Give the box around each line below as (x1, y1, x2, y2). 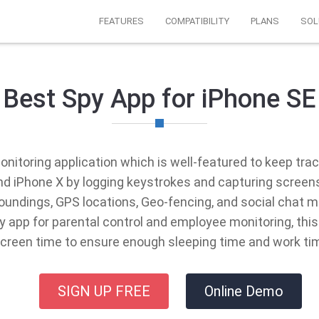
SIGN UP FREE (57, 283, 150, 300)
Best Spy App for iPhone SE (3, 84, 316, 114)
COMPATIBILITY (165, 16, 229, 26)
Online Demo (204, 283, 283, 300)
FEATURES (99, 16, 144, 26)
